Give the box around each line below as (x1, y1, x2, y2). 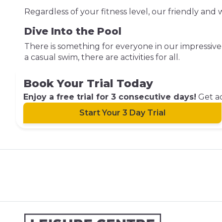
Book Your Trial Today (23, 77, 153, 90)
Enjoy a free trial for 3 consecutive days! (23, 92, 196, 102)
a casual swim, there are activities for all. (24, 53, 180, 62)
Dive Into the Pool (24, 25, 121, 37)
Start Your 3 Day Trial (79, 108, 166, 117)
